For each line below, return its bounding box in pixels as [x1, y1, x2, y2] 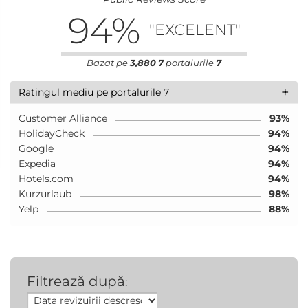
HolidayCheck [19, 126, 85, 140]
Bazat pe [87, 56, 130, 68]
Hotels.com [19, 172, 74, 185]
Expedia [19, 157, 56, 170]
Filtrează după [27, 272, 125, 289]
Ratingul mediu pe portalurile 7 [19, 85, 169, 98]
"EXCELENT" [148, 20, 241, 39]
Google [19, 142, 54, 155]
